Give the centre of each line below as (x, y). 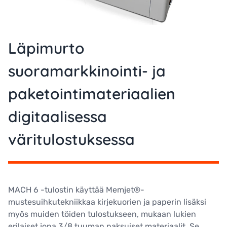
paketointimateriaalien (92, 94)
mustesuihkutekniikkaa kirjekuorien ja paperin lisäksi (107, 202)
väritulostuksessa (71, 140)
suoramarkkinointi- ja (87, 71)
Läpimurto (46, 48)
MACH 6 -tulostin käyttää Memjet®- (76, 190)
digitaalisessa (58, 117)
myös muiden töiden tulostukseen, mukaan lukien (102, 214)
